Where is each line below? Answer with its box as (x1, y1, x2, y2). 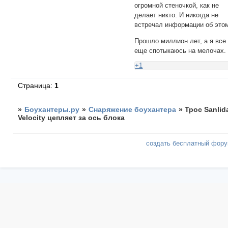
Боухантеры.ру (24, 105, 80, 113)
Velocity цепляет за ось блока (18, 113, 125, 122)
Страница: (18, 81, 55, 90)
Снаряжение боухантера (89, 105, 177, 113)
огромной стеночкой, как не (134, 1, 219, 9)
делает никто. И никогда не (134, 11, 219, 19)
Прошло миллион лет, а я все (134, 37, 226, 45)
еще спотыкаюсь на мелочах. (134, 46, 226, 54)
